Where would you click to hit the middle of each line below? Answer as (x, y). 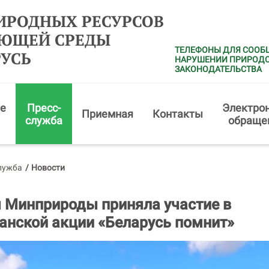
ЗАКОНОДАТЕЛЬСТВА (218, 69)
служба (44, 120)
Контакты (178, 114)
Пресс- (44, 107)
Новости (48, 168)
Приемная (107, 114)
